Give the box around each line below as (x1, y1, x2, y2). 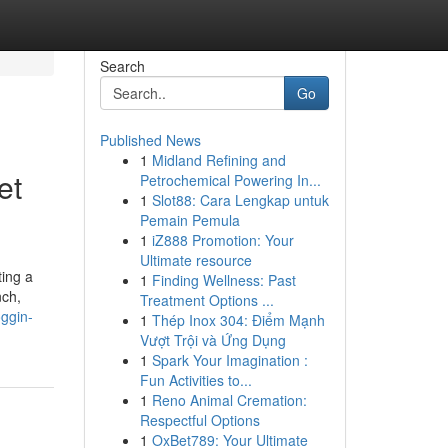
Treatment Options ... (139, 290, 274, 310)
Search (99, 56, 145, 76)
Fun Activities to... (139, 370, 252, 390)
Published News (99, 130, 201, 150)
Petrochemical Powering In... (139, 170, 321, 190)
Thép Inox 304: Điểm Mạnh (151, 310, 325, 330)
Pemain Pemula (139, 210, 240, 230)
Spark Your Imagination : (151, 350, 308, 370)
